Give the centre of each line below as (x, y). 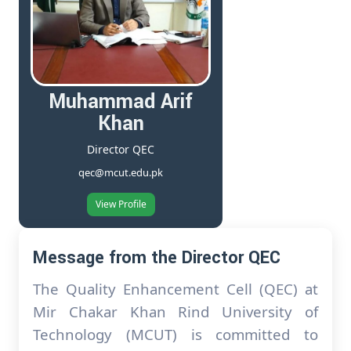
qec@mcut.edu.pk (121, 172)
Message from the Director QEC (157, 258)
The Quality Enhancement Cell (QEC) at (175, 289)
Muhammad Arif (121, 102)
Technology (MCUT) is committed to (175, 334)
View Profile (121, 204)
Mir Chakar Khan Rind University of (175, 311)
